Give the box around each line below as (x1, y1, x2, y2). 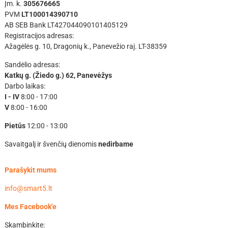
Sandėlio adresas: (4, 61, 60, 69)
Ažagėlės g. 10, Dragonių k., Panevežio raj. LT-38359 (4, 42, 167, 51)
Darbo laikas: (4, 82, 45, 91)
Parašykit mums (4, 166, 56, 175)
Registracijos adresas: (4, 32, 74, 40)
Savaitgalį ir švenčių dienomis (4, 140, 98, 149)
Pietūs (4, 122, 25, 130)
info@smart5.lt (4, 184, 52, 193)
